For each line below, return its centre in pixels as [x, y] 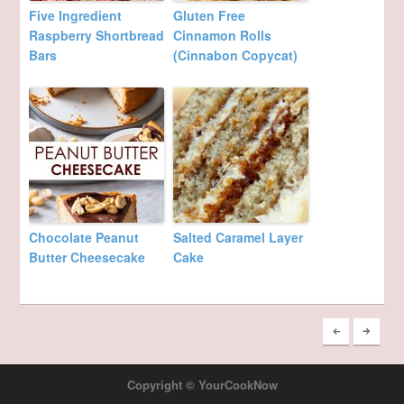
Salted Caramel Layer [239, 238]
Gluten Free [210, 16]
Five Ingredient [76, 16]
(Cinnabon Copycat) [236, 55]
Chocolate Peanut [84, 238]
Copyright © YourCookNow [202, 385]
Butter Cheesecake [87, 257]
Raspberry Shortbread [97, 36]
